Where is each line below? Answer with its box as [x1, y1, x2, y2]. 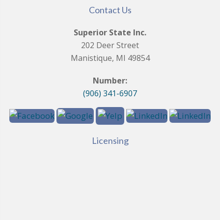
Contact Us [88, 4, 132, 15]
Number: [93, 75, 127, 86]
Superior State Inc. [74, 27, 146, 38]
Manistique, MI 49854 [70, 53, 150, 63]
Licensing [91, 135, 129, 146]
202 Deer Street [81, 40, 139, 51]
